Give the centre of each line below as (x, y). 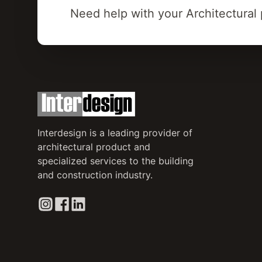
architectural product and (94, 147)
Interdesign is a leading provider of (115, 133)
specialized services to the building (116, 161)
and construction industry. (95, 175)
